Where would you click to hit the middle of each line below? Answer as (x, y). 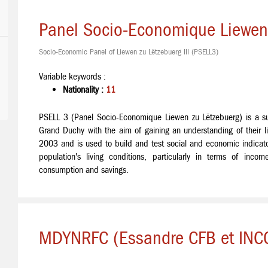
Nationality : (84, 89)
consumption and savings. (84, 170)
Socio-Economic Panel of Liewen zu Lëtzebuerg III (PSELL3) (129, 52)
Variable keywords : (72, 76)
